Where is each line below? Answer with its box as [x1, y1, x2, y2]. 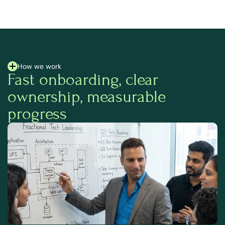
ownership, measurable [8, 87, 166, 106]
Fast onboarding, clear [8, 70, 158, 89]
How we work [18, 61, 61, 71]
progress [8, 104, 67, 124]
